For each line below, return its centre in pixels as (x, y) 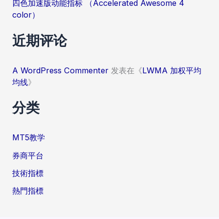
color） (26, 15)
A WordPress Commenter (61, 70)
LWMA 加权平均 (172, 70)
